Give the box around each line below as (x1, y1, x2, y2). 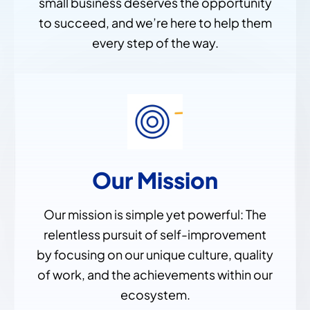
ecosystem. (120, 286, 190, 303)
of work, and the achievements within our (37, 266, 273, 283)
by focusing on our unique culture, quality (37, 246, 273, 263)
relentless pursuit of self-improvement (44, 226, 266, 243)
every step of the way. (91, 35, 219, 51)
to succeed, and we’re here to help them (38, 15, 272, 31)
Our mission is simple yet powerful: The (44, 206, 266, 223)
